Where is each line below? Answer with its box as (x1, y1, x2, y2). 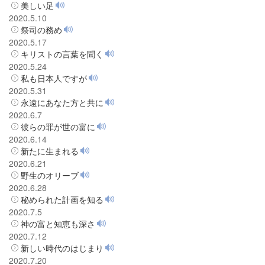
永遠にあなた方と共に (21, 96, 104, 108)
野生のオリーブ (21, 169, 79, 181)
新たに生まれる (21, 144, 79, 157)
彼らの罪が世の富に (21, 120, 95, 132)
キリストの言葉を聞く (21, 47, 104, 60)
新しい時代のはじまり (21, 241, 104, 254)
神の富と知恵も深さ (21, 217, 95, 230)
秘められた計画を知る (21, 193, 104, 205)
